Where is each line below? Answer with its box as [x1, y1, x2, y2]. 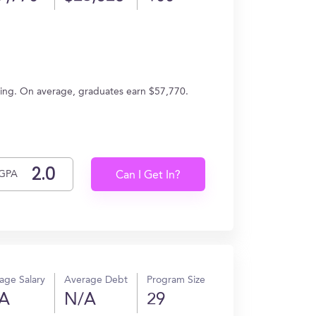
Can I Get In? [116, 170, 181, 181]
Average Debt [64, 275, 128, 285]
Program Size [147, 275, 205, 285]
